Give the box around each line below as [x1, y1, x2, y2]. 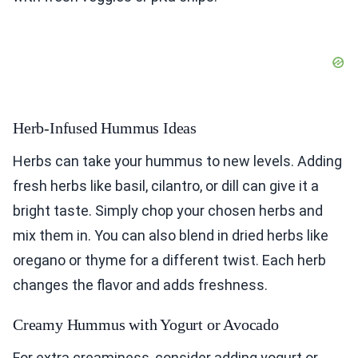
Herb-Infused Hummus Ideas [13, 119, 197, 137]
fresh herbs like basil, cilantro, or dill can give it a [13, 177, 319, 195]
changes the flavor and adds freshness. [13, 276, 268, 294]
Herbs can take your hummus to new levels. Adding [13, 153, 342, 170]
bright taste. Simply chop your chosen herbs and [13, 202, 323, 220]
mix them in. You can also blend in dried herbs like [13, 227, 328, 245]
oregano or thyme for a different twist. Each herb [13, 252, 326, 269]
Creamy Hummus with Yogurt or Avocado [13, 316, 279, 334]
